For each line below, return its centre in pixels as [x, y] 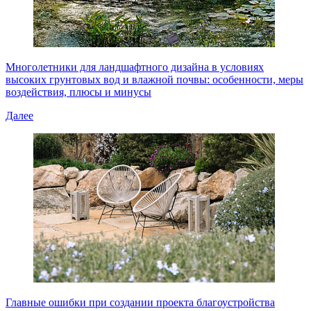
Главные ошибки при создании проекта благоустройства [140, 302]
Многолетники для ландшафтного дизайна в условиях [135, 67]
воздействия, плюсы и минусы [78, 92]
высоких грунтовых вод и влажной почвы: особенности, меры [154, 79]
